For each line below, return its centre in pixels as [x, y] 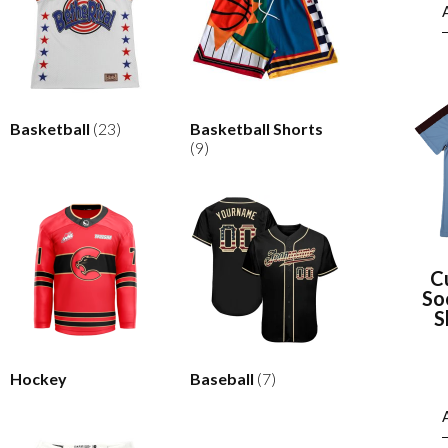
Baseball [223, 378]
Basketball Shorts [256, 128]
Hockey [38, 378]
